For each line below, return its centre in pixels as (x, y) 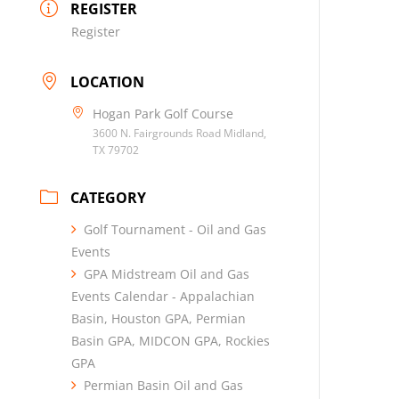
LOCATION (108, 81)
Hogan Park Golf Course (163, 113)
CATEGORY (109, 197)
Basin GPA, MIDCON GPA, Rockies (171, 340)
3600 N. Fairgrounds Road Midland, (180, 133)
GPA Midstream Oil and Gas (167, 273)
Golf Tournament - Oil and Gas (175, 229)
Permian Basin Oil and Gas (164, 385)
